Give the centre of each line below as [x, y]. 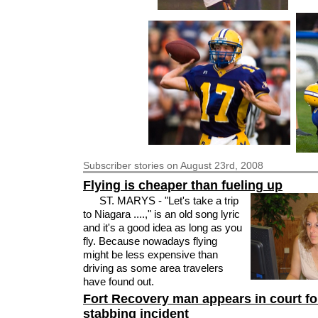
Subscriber [109, 166]
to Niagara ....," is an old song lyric [161, 214]
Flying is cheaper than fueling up [183, 186]
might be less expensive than [150, 255]
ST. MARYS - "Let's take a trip [169, 201]
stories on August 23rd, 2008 [199, 166]
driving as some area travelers [153, 268]
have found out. [119, 282]
